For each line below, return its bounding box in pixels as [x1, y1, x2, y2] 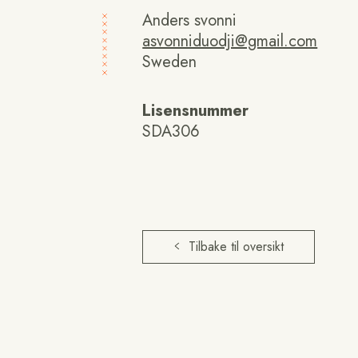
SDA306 [142, 120, 201, 143]
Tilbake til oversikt [189, 237, 284, 256]
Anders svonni [142, 9, 237, 32]
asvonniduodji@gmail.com [142, 30, 318, 53]
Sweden [142, 50, 197, 74]
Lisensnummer [142, 99, 249, 122]
